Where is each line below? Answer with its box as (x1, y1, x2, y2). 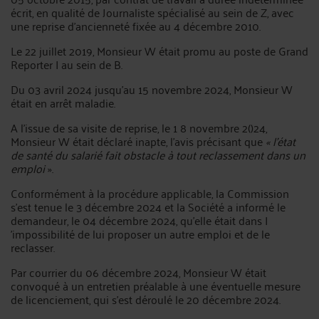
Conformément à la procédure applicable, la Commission (11, 182, 289, 203)
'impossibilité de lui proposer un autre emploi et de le (11, 223, 270, 244)
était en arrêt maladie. (11, 92, 115, 113)
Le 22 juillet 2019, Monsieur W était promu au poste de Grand (11, 40, 308, 61)
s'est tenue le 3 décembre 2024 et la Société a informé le (11, 196, 286, 216)
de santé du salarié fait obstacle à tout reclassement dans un (11, 144, 305, 164)
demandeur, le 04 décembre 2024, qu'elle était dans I (11, 209, 268, 230)
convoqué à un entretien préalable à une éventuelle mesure (11, 275, 300, 296)
